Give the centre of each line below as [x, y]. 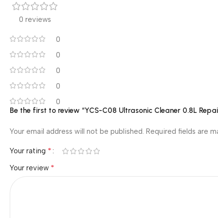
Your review [30, 168]
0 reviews [35, 20]
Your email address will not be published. [77, 132]
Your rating [29, 151]
